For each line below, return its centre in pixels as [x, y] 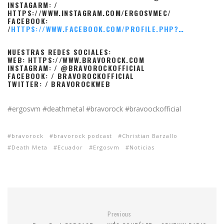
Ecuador [70, 147]
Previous [119, 213]
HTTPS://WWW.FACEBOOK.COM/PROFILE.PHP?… [98, 28]
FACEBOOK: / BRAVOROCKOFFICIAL [71, 75]
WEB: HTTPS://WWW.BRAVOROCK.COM [76, 59]
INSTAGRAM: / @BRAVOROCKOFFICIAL [76, 67]
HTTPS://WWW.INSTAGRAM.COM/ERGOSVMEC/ [89, 12]
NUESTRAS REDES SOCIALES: [59, 51]
